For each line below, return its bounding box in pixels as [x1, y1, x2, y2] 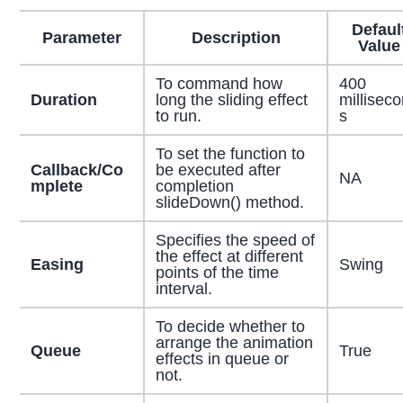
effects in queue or [155, 350, 289, 369]
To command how [155, 75, 282, 94]
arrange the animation [155, 334, 313, 353]
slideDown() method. [155, 193, 304, 212]
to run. [155, 107, 201, 126]
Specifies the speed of [155, 231, 315, 250]
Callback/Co [30, 161, 123, 180]
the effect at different [155, 247, 303, 266]
